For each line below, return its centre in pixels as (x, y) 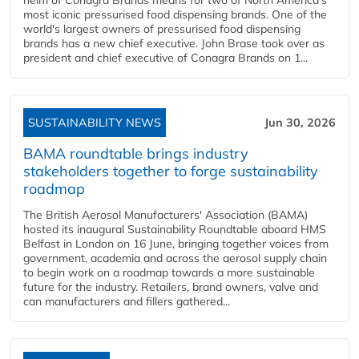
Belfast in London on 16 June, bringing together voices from (176, 244)
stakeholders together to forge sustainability (171, 171)
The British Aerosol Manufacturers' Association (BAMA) (165, 215)
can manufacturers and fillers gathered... (127, 302)
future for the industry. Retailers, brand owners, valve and (171, 287)
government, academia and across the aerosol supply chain (175, 258)
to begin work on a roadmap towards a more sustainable (169, 273)
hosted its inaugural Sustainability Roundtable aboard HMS (175, 230)
